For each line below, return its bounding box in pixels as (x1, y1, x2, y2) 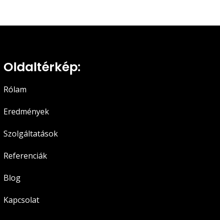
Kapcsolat (3, 194, 39, 206)
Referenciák (3, 150, 47, 162)
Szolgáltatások (3, 128, 58, 139)
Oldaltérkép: (3, 58, 81, 76)
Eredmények (3, 106, 49, 117)
